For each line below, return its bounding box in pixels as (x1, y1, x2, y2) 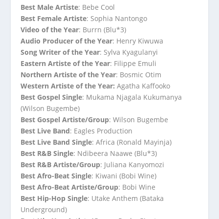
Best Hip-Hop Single (21, 194, 88, 203)
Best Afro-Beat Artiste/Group (21, 182, 119, 192)
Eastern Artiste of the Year (21, 59, 110, 68)
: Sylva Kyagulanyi (100, 47, 158, 57)
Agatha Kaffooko (115, 81, 171, 91)
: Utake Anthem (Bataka (88, 194, 164, 203)
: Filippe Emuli (110, 59, 157, 68)
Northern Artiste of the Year (21, 70, 116, 80)
